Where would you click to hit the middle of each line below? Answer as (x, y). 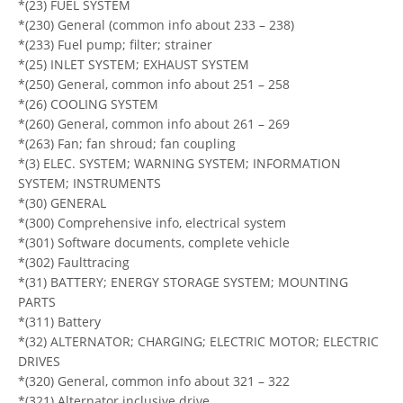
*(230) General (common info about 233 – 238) (156, 24)
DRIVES (39, 361)
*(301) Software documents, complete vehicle (154, 242)
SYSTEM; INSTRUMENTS (90, 183)
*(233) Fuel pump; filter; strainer (115, 44)
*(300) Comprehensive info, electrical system (152, 222)
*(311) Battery (59, 321)
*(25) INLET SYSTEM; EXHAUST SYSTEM (134, 64)
